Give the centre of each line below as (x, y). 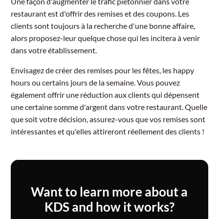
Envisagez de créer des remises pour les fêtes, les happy (103, 70)
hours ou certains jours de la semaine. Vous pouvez (96, 82)
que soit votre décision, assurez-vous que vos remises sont (108, 119)
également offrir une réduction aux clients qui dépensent (105, 94)
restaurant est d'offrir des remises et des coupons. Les (100, 13)
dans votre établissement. (54, 50)
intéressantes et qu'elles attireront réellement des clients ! (108, 131)
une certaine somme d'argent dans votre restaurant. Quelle (109, 107)
